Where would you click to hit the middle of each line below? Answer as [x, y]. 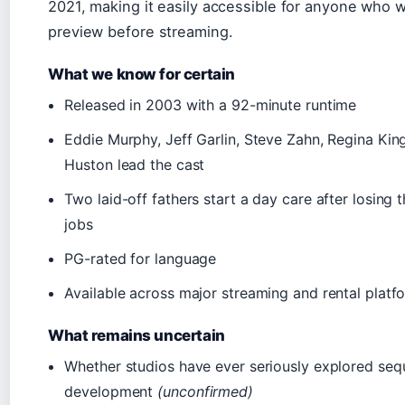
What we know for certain [141, 74]
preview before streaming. [141, 31]
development [111, 391]
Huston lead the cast [135, 164]
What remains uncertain [137, 335]
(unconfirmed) [205, 391]
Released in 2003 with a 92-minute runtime [211, 104]
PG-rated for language [141, 258]
